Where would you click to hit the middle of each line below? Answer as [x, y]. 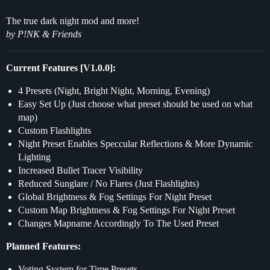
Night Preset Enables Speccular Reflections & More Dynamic [135, 144]
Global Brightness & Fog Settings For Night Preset [115, 197]
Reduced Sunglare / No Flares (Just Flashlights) [108, 184]
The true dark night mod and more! [73, 21]
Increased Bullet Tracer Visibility [80, 171]
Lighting [34, 157]
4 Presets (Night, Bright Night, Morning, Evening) [114, 91]
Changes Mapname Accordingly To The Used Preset [118, 224]
